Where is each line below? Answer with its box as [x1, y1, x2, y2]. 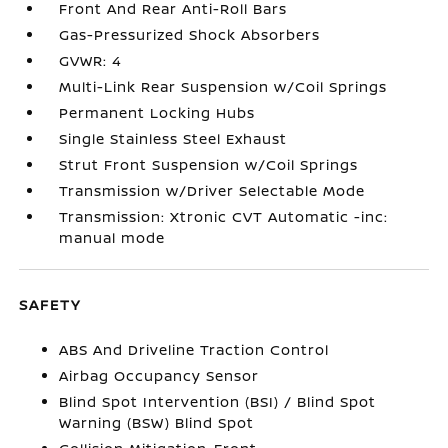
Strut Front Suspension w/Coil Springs [59, 154, 359, 174]
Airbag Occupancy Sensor [59, 365, 260, 385]
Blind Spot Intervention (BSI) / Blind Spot [59, 391, 377, 411]
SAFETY [19, 294, 82, 314]
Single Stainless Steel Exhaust [59, 128, 288, 148]
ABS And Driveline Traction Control [59, 339, 330, 359]
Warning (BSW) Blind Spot [59, 412, 255, 432]
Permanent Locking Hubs [59, 102, 256, 122]
